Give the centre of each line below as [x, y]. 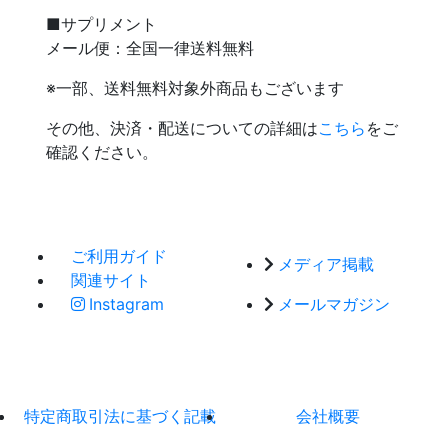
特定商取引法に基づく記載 [120, 416]
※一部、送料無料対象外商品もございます [195, 88]
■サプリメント [101, 24]
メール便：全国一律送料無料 [150, 48]
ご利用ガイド [119, 256]
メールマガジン [334, 304]
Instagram [126, 304]
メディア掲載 [326, 264]
